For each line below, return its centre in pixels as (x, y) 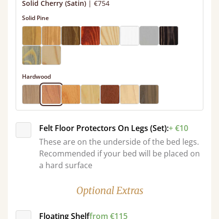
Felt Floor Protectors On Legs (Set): (104, 128)
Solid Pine (35, 18)
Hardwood (36, 77)
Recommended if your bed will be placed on (120, 153)
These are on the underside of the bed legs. (119, 142)
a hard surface (66, 165)
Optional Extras (109, 190)
